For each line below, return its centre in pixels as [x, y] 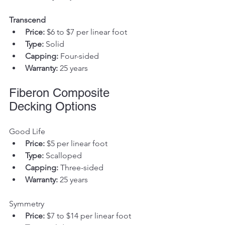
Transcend [27, 20]
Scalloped [63, 155]
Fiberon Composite [61, 92]
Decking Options [53, 106]
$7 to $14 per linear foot [88, 215]
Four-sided [79, 56]
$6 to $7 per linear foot [86, 32]
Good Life [27, 131]
